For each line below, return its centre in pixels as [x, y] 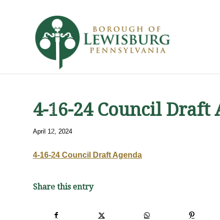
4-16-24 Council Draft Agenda [87, 155]
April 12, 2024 [53, 131]
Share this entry [63, 187]
